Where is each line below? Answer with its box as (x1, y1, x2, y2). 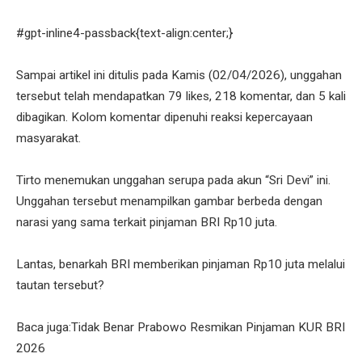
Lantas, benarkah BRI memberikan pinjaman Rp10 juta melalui (16, 257, 345, 272)
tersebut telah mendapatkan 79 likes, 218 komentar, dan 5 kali (16, 89, 346, 104)
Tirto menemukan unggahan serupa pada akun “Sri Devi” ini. (16, 173, 330, 188)
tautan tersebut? (16, 278, 104, 293)
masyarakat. (16, 131, 81, 146)
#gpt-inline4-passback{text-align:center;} (16, 26, 233, 41)
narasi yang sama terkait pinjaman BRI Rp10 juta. (16, 215, 277, 230)
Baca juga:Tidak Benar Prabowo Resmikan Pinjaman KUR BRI (16, 320, 345, 335)
